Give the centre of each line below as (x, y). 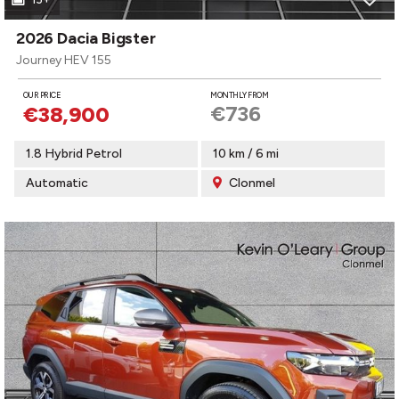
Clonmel (251, 183)
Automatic (57, 183)
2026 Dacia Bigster (86, 38)
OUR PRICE (42, 95)
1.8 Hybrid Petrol (74, 154)
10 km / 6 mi (246, 154)
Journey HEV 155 (64, 60)
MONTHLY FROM (240, 95)
